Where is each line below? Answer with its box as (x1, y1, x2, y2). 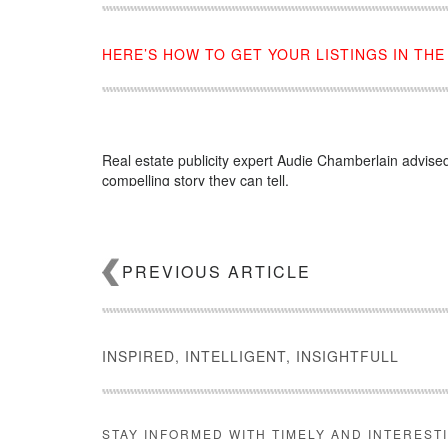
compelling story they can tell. (102, 169, 289, 190)
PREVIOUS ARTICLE (122, 259, 311, 283)
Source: (102, 199, 155, 220)
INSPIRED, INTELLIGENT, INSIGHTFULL (102, 345, 399, 366)
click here (155, 199, 215, 220)
